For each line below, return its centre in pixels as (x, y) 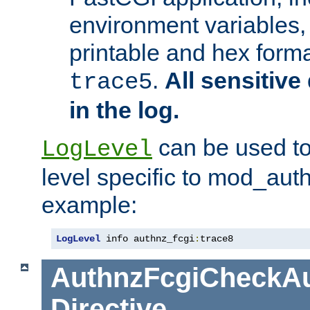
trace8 (217, 239)
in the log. (124, 110)
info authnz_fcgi (147, 239)
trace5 (111, 83)
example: (89, 205)
